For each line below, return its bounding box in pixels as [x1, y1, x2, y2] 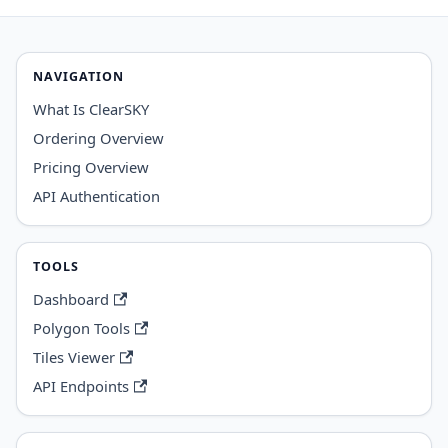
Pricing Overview [33, 156, 149, 177]
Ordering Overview [33, 127, 164, 148]
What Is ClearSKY [33, 98, 149, 119]
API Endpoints [33, 375, 129, 396]
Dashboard [33, 288, 109, 309]
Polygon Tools [33, 317, 130, 338]
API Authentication [33, 185, 160, 206]
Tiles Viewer [33, 346, 115, 367]
